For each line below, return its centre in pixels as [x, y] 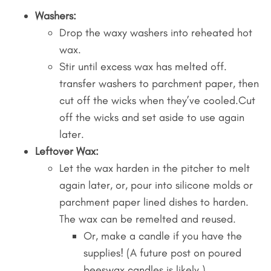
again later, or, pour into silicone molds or [156, 185]
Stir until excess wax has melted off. [143, 67]
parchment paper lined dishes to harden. [154, 202]
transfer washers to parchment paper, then [159, 84]
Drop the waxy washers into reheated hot [155, 33]
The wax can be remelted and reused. [147, 219]
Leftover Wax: [67, 152]
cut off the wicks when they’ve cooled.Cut [157, 101]
